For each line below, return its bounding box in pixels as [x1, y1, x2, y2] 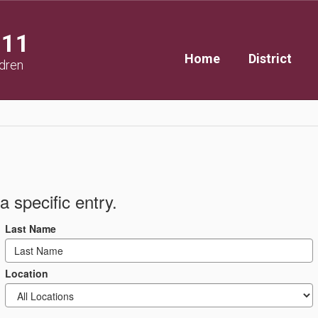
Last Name [5, 221, 56, 236]
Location [5, 266, 48, 280]
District [248, 51, 292, 66]
